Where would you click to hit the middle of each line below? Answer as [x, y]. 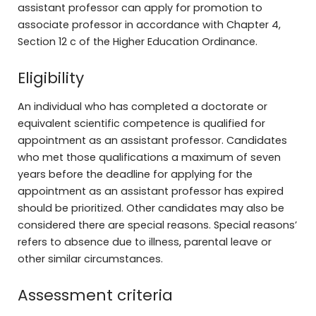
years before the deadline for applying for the [135, 175]
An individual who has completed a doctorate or [142, 107]
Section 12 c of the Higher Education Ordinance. [137, 41]
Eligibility [50, 78]
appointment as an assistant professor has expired [150, 192]
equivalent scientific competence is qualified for [141, 124]
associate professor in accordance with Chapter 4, [149, 24]
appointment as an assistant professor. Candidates [152, 141]
